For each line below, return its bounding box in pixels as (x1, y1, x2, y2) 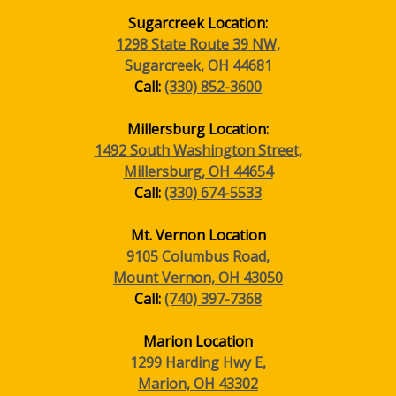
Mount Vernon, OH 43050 (113, 268, 283, 287)
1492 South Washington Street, (94, 141, 302, 160)
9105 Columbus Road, (126, 247, 270, 266)
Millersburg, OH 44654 (123, 162, 273, 181)
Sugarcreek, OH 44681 (124, 56, 272, 75)
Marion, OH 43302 (138, 374, 258, 393)
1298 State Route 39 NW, (116, 34, 280, 54)
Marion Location (143, 331, 253, 351)
